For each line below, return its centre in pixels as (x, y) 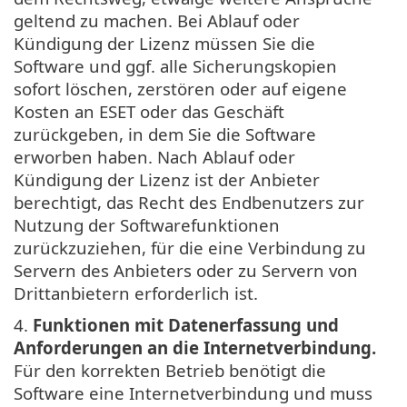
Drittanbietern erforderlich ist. (136, 293)
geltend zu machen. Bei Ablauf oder (157, 20)
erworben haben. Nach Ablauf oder (154, 156)
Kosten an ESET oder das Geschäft (149, 111)
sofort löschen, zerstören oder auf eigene (180, 88)
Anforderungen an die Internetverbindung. (195, 347)
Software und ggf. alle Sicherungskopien (175, 65)
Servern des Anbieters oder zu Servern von (186, 270)
